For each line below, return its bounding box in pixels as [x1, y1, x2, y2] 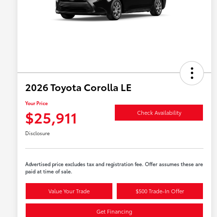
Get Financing [96, 207, 132, 216]
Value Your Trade [48, 187, 90, 195]
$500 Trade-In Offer [135, 187, 184, 195]
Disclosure [25, 129, 50, 137]
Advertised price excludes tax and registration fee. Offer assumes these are [25, 160, 203, 168]
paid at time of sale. [25, 168, 72, 175]
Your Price [25, 99, 48, 107]
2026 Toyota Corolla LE [25, 80, 132, 94]
